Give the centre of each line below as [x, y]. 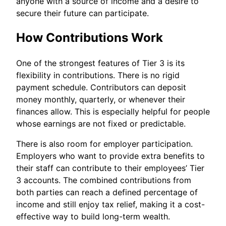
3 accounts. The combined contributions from [104, 180]
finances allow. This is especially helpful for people [113, 112]
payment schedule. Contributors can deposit [101, 88]
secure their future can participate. [82, 13]
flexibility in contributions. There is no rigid [98, 75]
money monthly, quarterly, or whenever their [101, 100]
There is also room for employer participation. [104, 144]
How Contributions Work [90, 38]
